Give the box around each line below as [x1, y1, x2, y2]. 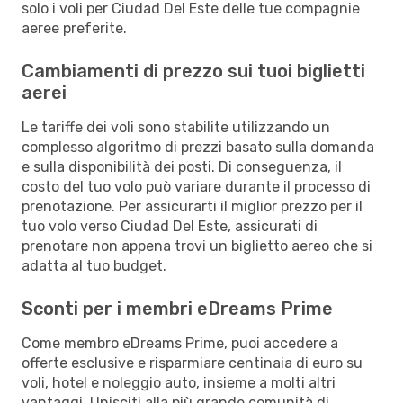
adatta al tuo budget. [22, 256, 166, 274]
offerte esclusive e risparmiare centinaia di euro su [22, 354, 363, 372]
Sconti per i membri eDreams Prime [22, 297, 333, 319]
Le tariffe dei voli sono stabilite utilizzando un [22, 118, 330, 136]
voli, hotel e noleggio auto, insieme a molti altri [22, 373, 336, 391]
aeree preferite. [22, 19, 127, 37]
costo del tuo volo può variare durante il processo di [22, 177, 371, 195]
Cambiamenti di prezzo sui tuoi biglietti [22, 59, 365, 82]
